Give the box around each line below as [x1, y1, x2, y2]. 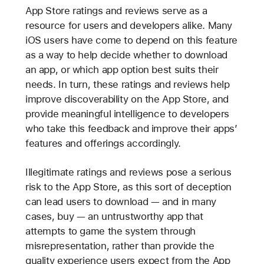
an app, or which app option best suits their [25, 64, 219, 76]
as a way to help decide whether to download [25, 49, 227, 61]
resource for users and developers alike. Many [25, 19, 233, 32]
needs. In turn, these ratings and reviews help [25, 78, 230, 91]
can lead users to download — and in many [25, 196, 216, 208]
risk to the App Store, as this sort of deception [25, 181, 232, 193]
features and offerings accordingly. [25, 137, 181, 150]
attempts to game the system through [25, 225, 196, 237]
